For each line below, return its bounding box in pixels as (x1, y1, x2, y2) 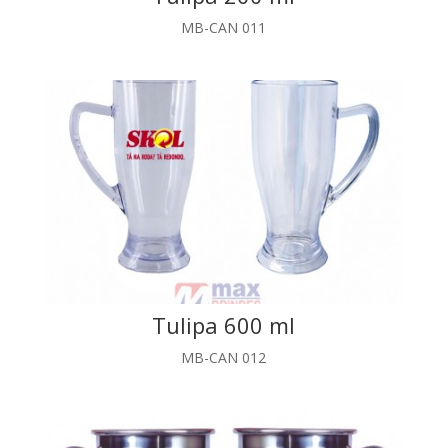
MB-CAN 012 (181, 348, 267, 368)
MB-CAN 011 (181, 17, 267, 37)
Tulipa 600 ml (152, 310, 296, 341)
